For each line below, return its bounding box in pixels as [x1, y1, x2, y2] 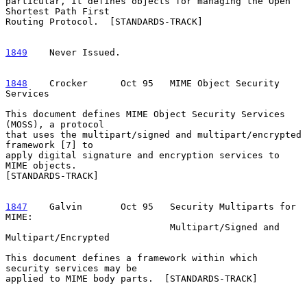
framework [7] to [5, 139, 93, 150]
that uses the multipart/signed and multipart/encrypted [5, 129, 302, 140]
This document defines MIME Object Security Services [5, 108, 285, 119]
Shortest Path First [5, 5, 110, 16]
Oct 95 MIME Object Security [99, 77, 280, 88]
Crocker [27, 77, 99, 88]
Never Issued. [27, 47, 121, 58]
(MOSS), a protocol [5, 119, 104, 130]
